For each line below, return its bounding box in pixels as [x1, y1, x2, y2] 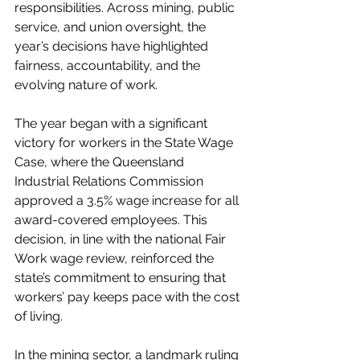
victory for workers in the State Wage [14, 135, 236, 150]
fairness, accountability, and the [14, 58, 203, 73]
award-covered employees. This [14, 212, 211, 227]
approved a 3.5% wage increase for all [14, 193, 242, 208]
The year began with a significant [14, 116, 211, 131]
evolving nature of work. [14, 77, 157, 92]
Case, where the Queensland [14, 154, 187, 170]
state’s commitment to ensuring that [14, 270, 229, 285]
